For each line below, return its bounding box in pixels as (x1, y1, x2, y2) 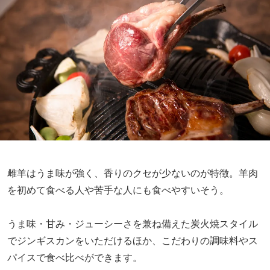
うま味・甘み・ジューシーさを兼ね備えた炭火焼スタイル (7, 216, 258, 230)
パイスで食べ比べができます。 (7, 250, 142, 264)
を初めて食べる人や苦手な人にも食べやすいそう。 (7, 182, 229, 196)
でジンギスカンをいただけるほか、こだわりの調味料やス (7, 233, 258, 247)
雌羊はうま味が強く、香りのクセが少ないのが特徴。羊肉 (7, 165, 258, 180)
